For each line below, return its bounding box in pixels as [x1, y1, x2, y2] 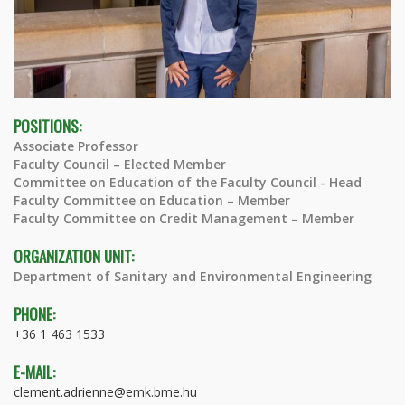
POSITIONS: [14, 114, 81, 137]
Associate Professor [14, 137, 138, 155]
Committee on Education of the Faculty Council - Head [14, 173, 362, 191]
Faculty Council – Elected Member [14, 155, 226, 173]
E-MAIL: [14, 360, 55, 383]
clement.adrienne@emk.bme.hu [14, 382, 197, 400]
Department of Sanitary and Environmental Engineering [14, 267, 372, 285]
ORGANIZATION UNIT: [14, 244, 134, 268]
